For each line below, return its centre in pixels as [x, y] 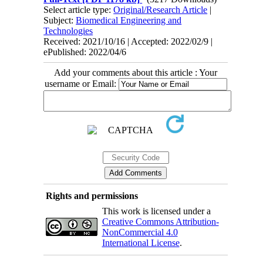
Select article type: [79, 9]
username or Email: [81, 83]
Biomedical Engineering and [129, 20]
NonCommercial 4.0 [140, 232]
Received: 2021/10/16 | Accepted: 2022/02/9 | [128, 41]
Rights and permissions [92, 195]
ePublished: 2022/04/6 [85, 52]
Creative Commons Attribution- [160, 221]
